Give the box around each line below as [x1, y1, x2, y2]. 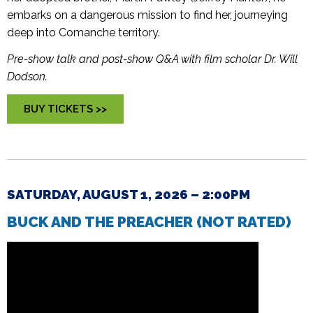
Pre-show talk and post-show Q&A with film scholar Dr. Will [7, 52, 298, 66]
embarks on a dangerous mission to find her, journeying [7, 8, 288, 22]
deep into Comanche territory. [7, 26, 160, 40]
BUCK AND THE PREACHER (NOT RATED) [7, 213, 291, 231]
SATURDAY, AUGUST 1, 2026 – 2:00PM [7, 187, 253, 203]
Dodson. [7, 70, 48, 84]
